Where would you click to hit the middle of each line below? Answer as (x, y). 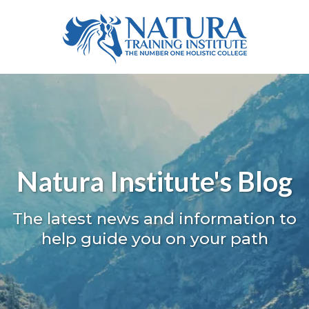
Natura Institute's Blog (154, 181)
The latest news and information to (154, 219)
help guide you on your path (154, 239)
